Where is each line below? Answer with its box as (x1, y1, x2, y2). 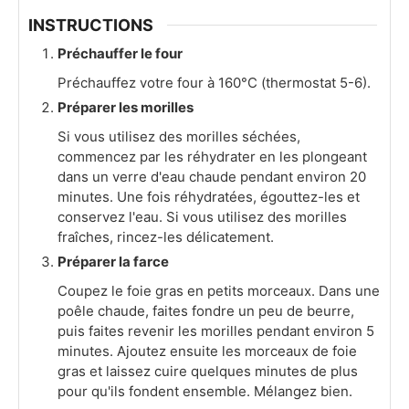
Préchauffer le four (58, 45, 183, 63)
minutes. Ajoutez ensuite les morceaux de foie (58, 342, 357, 361)
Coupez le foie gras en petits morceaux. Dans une (58, 282, 380, 300)
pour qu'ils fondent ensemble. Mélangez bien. (58, 383, 352, 401)
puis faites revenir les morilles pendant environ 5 (58, 322, 374, 341)
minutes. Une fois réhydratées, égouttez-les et (58, 188, 360, 206)
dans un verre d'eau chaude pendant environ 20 (58, 168, 366, 186)
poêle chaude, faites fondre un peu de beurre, (58, 302, 354, 320)
